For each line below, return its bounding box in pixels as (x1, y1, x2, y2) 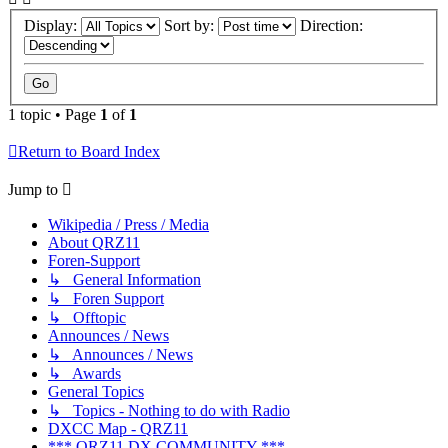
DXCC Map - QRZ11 (48, 419, 188, 437)
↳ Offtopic (48, 308, 126, 326)
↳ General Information (48, 270, 201, 288)
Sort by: (164, 16, 218, 34)
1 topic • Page (8, 105, 100, 123)
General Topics (48, 382, 144, 400)
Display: (24, 16, 81, 34)
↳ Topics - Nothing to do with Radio (48, 401, 290, 419)
